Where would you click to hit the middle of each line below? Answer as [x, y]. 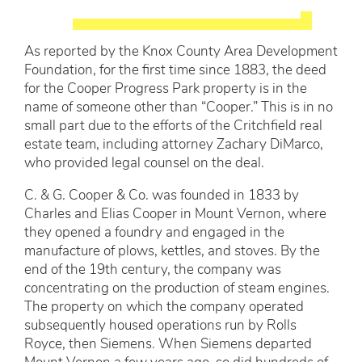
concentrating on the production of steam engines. [177, 289]
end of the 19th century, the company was [153, 270]
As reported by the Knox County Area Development [181, 52]
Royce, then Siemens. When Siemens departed [168, 345]
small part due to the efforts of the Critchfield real [173, 126]
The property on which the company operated [164, 307]
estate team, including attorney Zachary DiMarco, [174, 145]
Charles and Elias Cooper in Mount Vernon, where [175, 215]
